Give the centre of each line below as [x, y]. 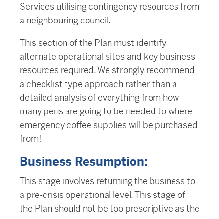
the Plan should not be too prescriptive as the [109, 209]
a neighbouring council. [65, 21]
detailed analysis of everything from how [99, 98]
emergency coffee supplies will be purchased [109, 125]
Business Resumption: [84, 162]
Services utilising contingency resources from [109, 7]
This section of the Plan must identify [93, 43]
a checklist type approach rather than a [98, 84]
